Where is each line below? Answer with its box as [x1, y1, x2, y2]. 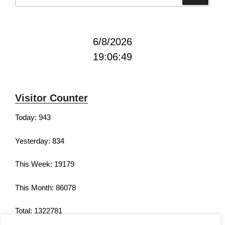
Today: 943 [15, 113, 51, 122]
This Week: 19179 [15, 160, 74, 169]
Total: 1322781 [15, 206, 62, 215]
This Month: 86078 [15, 183, 76, 192]
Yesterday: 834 [15, 136, 64, 145]
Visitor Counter [15, 92, 88, 104]
